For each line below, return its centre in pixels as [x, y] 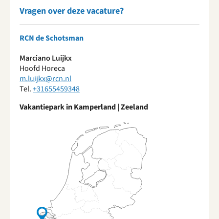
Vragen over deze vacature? [72, 11]
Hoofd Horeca [42, 68]
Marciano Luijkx [46, 58]
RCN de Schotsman [52, 38]
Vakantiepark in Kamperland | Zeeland [84, 107]
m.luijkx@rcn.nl [45, 79]
